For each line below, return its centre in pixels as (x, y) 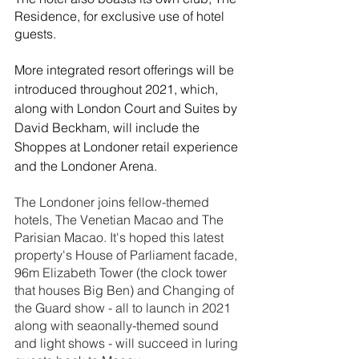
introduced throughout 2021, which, (118, 89)
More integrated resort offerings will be (126, 69)
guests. (35, 33)
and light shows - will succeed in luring (128, 343)
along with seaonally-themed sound (118, 325)
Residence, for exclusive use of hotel (121, 16)
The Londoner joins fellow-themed (113, 202)
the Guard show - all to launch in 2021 (124, 307)
